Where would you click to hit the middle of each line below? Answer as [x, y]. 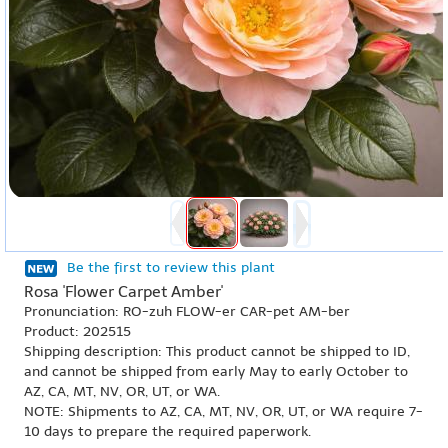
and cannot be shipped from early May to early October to [216, 371]
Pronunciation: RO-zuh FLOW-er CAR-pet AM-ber [187, 311]
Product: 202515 [77, 331]
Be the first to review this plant [171, 267]
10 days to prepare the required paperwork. [167, 431]
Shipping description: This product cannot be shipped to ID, [217, 351]
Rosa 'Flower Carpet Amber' [123, 291]
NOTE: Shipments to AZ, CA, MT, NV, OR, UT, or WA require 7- [223, 411]
